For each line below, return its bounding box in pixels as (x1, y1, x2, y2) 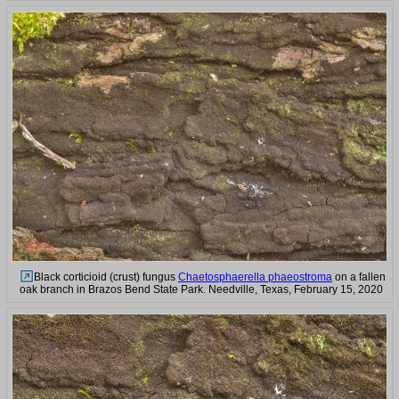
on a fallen (332, 270, 386, 283)
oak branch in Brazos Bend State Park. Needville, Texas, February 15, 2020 (20, 282, 383, 296)
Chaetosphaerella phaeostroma (178, 270, 332, 283)
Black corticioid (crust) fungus (34, 270, 178, 283)
